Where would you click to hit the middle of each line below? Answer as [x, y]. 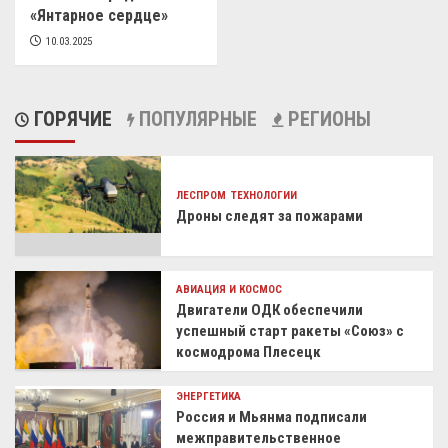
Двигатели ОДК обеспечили [270, 310]
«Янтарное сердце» [99, 16]
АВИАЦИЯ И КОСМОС [229, 290]
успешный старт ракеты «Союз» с [290, 331]
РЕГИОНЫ [327, 119]
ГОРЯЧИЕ [70, 119]
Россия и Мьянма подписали [272, 417]
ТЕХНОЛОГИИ [264, 196]
